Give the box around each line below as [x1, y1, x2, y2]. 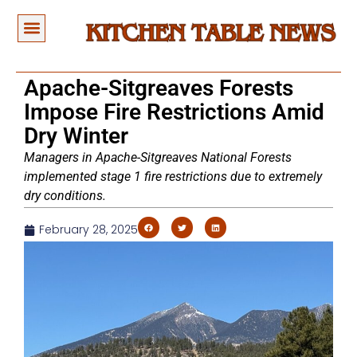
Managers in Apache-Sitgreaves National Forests [24, 150, 292, 166]
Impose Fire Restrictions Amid [24, 99, 324, 126]
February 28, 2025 [39, 222, 138, 238]
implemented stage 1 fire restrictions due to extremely [24, 169, 322, 185]
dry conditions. [24, 188, 106, 204]
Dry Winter [24, 123, 128, 150]
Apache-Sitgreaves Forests [24, 75, 293, 102]
